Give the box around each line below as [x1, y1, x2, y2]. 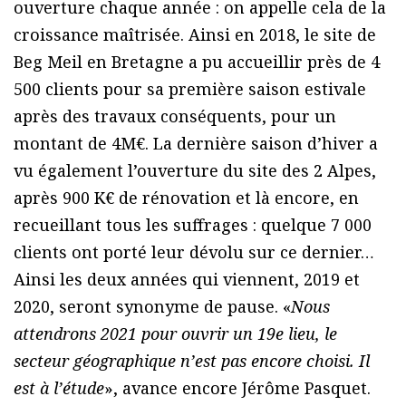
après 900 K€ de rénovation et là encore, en [14, 186, 359, 208]
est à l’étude [14, 376, 104, 399]
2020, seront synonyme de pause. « [14, 295, 291, 317]
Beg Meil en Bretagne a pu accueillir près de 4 [14, 50, 380, 72]
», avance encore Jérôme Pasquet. [104, 376, 371, 399]
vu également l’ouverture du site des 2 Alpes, [14, 159, 376, 181]
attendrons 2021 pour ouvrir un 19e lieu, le [14, 322, 337, 344]
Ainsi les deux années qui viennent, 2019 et [14, 267, 360, 290]
